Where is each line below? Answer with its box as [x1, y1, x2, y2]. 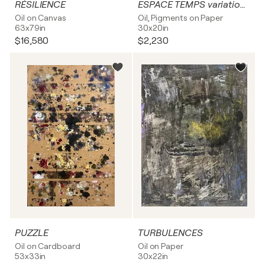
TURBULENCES [138, 228, 203, 238]
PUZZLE [15, 228, 49, 238]
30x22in [138, 251, 169, 261]
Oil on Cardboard [15, 241, 80, 251]
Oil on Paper [138, 241, 183, 251]
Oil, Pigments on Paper [138, 13, 223, 22]
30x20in [138, 23, 169, 33]
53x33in [15, 251, 46, 261]
